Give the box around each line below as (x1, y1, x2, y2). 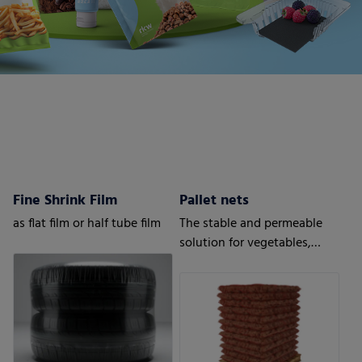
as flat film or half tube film (13, 213, 162, 234)
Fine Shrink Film (13, 188, 118, 213)
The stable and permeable (179, 213, 323, 234)
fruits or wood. (179, 251, 262, 273)
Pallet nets (179, 188, 250, 213)
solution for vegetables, (179, 232, 312, 254)
